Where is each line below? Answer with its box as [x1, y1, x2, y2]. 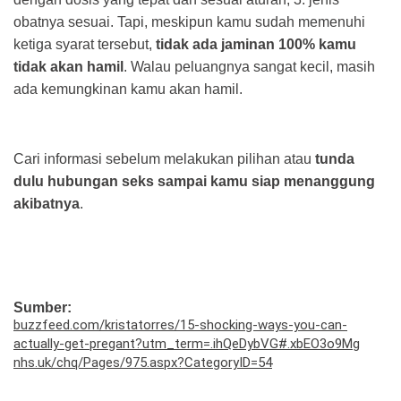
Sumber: [13, 299, 72, 315]
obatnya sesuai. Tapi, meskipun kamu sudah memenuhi [13, 13, 365, 30]
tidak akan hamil [13, 58, 124, 74]
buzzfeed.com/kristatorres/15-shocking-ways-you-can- [13, 316, 347, 333]
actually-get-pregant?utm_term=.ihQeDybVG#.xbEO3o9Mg [13, 335, 360, 352]
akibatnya [13, 196, 80, 212]
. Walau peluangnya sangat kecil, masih [124, 58, 375, 74]
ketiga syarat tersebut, [13, 36, 156, 52]
